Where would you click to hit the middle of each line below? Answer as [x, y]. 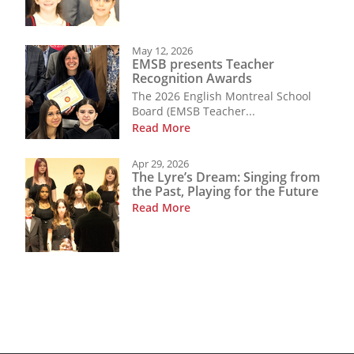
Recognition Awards [192, 79]
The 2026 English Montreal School [222, 96]
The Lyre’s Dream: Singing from [226, 177]
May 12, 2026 [162, 50]
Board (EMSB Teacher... [194, 111]
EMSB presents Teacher [203, 64]
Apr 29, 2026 [160, 163]
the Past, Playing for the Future [225, 192]
